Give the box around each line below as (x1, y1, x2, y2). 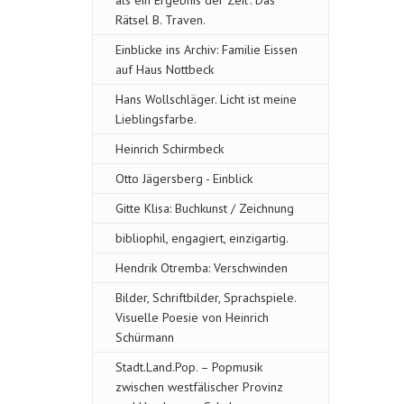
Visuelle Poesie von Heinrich (115, 309, 269, 326)
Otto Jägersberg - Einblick (115, 170, 252, 187)
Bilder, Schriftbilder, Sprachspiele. (115, 289, 296, 306)
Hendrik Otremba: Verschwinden (115, 260, 288, 276)
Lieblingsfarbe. (115, 111, 197, 127)
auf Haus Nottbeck (115, 61, 214, 78)
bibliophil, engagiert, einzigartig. (115, 230, 289, 246)
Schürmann (115, 329, 174, 345)
